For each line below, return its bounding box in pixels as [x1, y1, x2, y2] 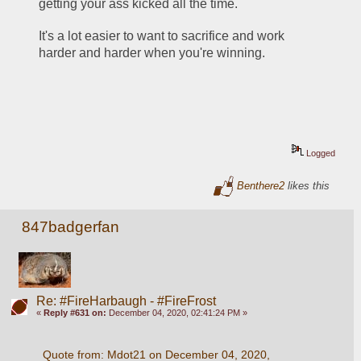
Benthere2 [237, 179, 285, 192]
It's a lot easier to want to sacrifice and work [39, 29, 285, 44]
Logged [304, 148, 336, 159]
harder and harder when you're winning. [39, 46, 266, 60]
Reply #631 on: [43, 307, 106, 317]
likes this [284, 179, 330, 192]
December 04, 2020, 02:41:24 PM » [106, 307, 247, 317]
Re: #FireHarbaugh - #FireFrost [35, 293, 216, 308]
